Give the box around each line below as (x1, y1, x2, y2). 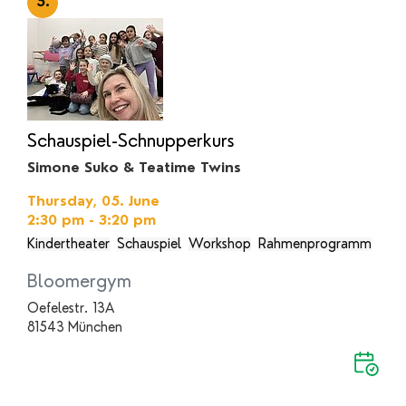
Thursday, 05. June (27, 192, 159, 209)
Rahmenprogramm (258, 235, 372, 252)
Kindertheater (27, 235, 110, 252)
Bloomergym (27, 269, 131, 292)
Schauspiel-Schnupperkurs (27, 129, 235, 151)
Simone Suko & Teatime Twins (27, 159, 241, 176)
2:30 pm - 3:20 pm (27, 211, 156, 228)
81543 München (27, 318, 122, 335)
